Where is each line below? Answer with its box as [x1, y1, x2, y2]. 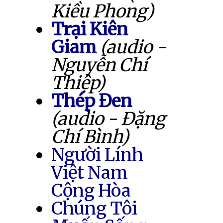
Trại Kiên [51, 17, 128, 40]
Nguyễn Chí [51, 53, 147, 76]
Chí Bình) [51, 125, 129, 148]
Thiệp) [51, 71, 105, 94]
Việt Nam [51, 161, 128, 184]
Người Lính [51, 143, 143, 166]
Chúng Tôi [51, 197, 138, 220]
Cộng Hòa [51, 179, 131, 202]
